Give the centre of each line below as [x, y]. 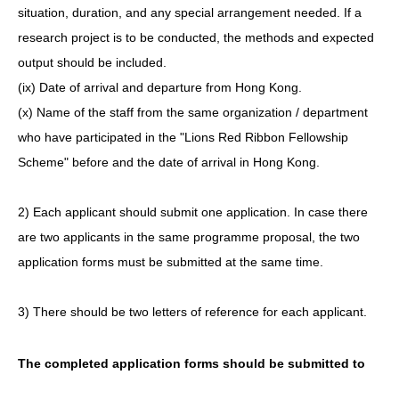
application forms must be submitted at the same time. [171, 261]
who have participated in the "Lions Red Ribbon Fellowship [183, 137]
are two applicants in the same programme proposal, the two [189, 236]
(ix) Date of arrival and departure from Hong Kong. [160, 87]
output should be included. [92, 62]
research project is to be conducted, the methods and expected [196, 37]
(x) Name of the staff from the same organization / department [193, 112]
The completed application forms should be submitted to [191, 363]
